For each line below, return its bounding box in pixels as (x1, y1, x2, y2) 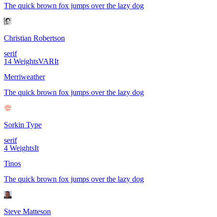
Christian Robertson (4, 34, 65, 43)
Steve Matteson (4, 207, 51, 216)
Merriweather (4, 73, 45, 81)
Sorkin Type (4, 121, 42, 129)
